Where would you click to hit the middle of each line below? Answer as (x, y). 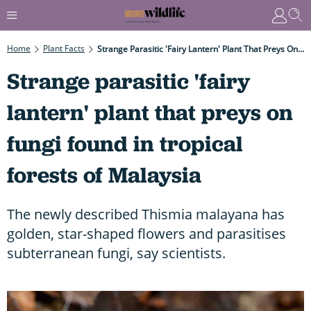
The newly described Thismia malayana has (146, 214)
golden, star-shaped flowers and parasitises (146, 233)
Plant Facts (64, 48)
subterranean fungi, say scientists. (116, 253)
